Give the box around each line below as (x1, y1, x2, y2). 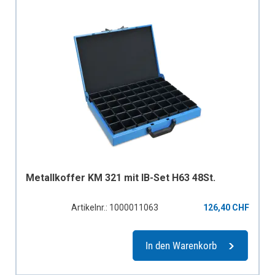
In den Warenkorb (145, 239, 217, 252)
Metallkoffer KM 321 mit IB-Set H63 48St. (26, 171, 215, 184)
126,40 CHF (203, 202, 249, 212)
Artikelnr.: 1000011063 (71, 202, 158, 212)
